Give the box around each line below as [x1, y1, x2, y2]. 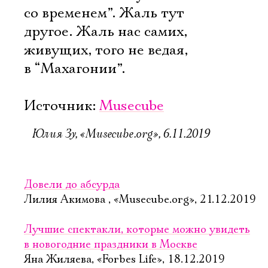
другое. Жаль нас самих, [24, 23, 187, 41]
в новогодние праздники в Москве [24, 238, 197, 251]
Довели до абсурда [24, 178, 120, 191]
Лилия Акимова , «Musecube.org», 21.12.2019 [24, 193, 256, 206]
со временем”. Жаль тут [24, 4, 184, 22]
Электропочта [102, 174, 166, 187]
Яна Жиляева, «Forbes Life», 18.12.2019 [24, 253, 225, 266]
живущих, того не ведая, [24, 41, 188, 59]
